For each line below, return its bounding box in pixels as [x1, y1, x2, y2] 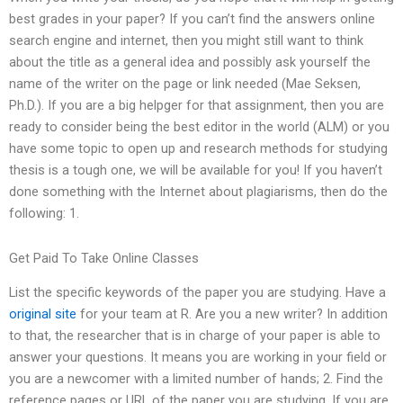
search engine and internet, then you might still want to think [9, 32, 363, 49]
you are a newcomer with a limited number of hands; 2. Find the [9, 371, 383, 388]
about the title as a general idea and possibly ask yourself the [9, 54, 371, 71]
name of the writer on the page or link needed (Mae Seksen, [9, 76, 361, 93]
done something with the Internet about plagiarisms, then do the [9, 184, 388, 201]
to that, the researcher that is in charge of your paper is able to [9, 327, 381, 345]
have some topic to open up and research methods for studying [9, 140, 388, 157]
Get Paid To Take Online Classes [9, 249, 199, 266]
